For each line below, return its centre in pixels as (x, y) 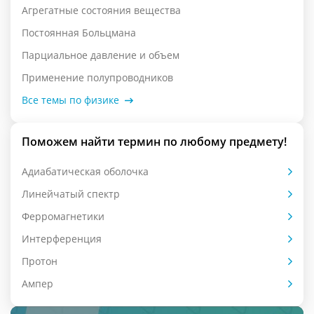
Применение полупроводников (97, 78)
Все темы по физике (70, 100)
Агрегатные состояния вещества (101, 11)
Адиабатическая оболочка (85, 172)
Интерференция (62, 239)
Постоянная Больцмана (79, 33)
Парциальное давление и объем (101, 55)
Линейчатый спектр (71, 194)
